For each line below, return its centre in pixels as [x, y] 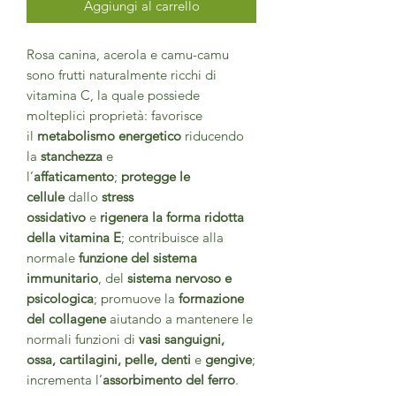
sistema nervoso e [179, 278]
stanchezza [72, 156]
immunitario [62, 278]
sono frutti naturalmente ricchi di [122, 75]
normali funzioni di [83, 339]
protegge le [156, 177]
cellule [46, 197]
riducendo [213, 136]
